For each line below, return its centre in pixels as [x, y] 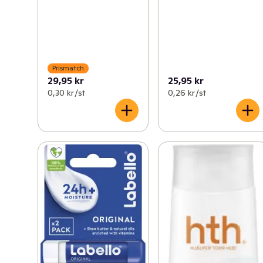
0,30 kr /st [66, 92]
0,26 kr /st [187, 92]
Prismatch [68, 68]
